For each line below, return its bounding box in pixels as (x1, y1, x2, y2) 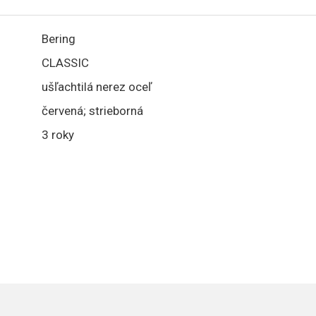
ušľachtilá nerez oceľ (42, 80, 152, 94)
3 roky (42, 128, 74, 142)
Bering (42, 32, 75, 46)
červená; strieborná (42, 104, 143, 118)
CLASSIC (42, 56, 89, 70)
